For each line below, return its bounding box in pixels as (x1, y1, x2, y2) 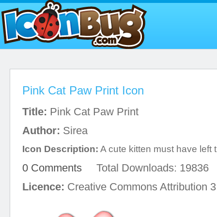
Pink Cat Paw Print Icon (22, 84, 144, 97)
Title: (22, 106, 47, 118)
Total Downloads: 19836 (82, 162, 209, 174)
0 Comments (22, 162, 82, 174)
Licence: (22, 181, 64, 193)
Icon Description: (22, 144, 98, 154)
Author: (22, 124, 60, 137)
